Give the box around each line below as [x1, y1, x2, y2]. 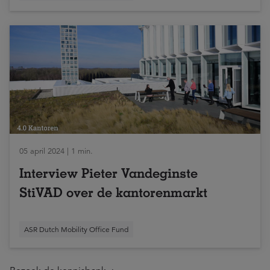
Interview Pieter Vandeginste [19, 165, 198, 181]
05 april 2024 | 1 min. [19, 146, 93, 156]
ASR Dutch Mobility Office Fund [24, 225, 128, 234]
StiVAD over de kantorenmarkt [19, 184, 207, 200]
